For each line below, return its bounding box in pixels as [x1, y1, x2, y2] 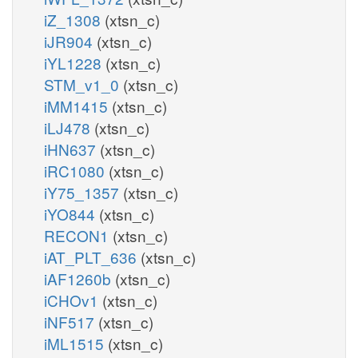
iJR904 [44, 30, 97, 52]
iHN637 [44, 137, 100, 160]
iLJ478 [44, 116, 94, 138]
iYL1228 [44, 51, 105, 74]
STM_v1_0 [44, 73, 123, 95]
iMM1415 [44, 94, 112, 117]
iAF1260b [44, 267, 115, 289]
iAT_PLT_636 [44, 245, 141, 268]
